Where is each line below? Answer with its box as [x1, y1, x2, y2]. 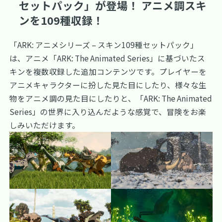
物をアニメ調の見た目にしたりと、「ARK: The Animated [9, 93, 213, 104]
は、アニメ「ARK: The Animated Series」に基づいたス [9, 53, 206, 64]
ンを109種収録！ [19, 12, 104, 28]
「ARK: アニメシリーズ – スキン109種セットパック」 [9, 39, 199, 51]
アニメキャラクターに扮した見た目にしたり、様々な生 [9, 79, 207, 91]
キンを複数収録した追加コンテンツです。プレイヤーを [9, 66, 207, 77]
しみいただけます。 [9, 119, 80, 131]
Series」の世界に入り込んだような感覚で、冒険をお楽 [9, 106, 207, 117]
